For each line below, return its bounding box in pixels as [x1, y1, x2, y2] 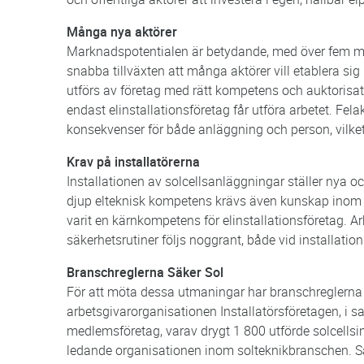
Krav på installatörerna [67, 152, 200, 171]
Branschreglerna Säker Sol [67, 262, 223, 281]
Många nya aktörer [67, 22, 177, 41]
